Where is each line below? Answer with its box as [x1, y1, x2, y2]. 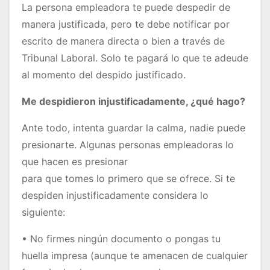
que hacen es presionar [22, 155, 128, 168]
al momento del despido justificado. [22, 69, 186, 81]
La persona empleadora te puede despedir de [22, 1, 230, 14]
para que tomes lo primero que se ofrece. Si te [22, 172, 235, 185]
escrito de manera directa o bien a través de [22, 35, 225, 48]
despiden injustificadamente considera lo [22, 189, 209, 202]
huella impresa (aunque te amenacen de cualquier [22, 250, 248, 262]
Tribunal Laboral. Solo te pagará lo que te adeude [22, 52, 248, 64]
